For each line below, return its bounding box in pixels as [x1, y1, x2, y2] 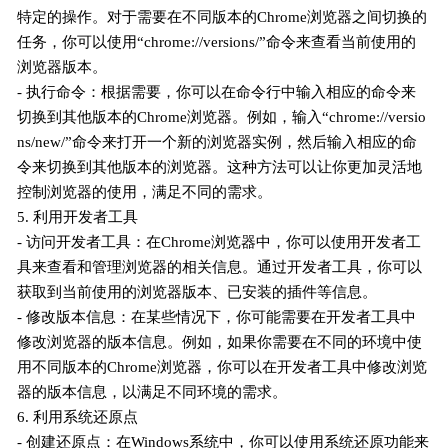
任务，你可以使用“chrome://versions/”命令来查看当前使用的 [17, 33, 417, 50]
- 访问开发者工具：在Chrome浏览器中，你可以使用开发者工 [17, 233, 422, 250]
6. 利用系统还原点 [17, 408, 139, 425]
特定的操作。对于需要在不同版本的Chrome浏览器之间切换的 [17, 8, 428, 25]
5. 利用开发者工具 [17, 208, 139, 225]
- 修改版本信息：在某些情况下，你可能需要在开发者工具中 [17, 308, 417, 325]
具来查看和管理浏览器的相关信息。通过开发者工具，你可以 [17, 258, 423, 275]
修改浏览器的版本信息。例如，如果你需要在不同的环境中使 [17, 333, 423, 350]
